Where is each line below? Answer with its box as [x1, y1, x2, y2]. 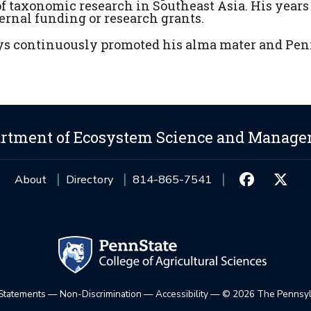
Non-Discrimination [60, 287, 142, 301]
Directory [65, 171, 113, 187]
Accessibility [155, 287, 208, 301]
